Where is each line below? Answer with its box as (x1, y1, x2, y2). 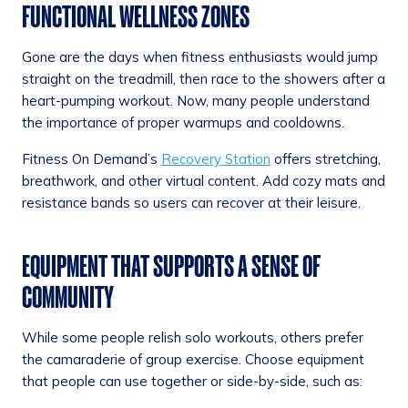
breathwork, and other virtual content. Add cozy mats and (22, 172, 385, 190)
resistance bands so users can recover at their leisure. (22, 194, 361, 212)
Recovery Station (161, 150, 270, 168)
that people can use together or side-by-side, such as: (22, 372, 362, 391)
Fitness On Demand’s (22, 150, 161, 168)
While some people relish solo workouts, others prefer (22, 329, 363, 347)
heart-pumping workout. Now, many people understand (22, 92, 370, 110)
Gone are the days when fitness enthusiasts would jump (22, 48, 378, 66)
